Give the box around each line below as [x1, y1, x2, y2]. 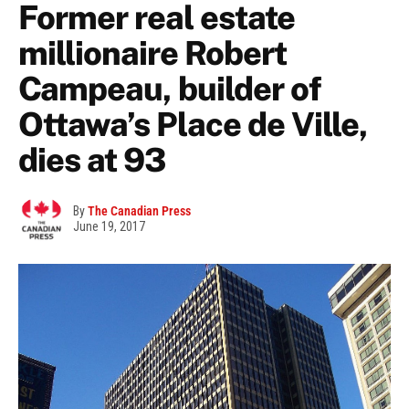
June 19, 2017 [73, 219, 145, 235]
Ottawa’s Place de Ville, [18, 105, 368, 144]
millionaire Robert [18, 34, 287, 73]
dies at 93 [18, 141, 166, 180]
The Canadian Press [88, 204, 191, 219]
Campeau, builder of [18, 69, 320, 109]
